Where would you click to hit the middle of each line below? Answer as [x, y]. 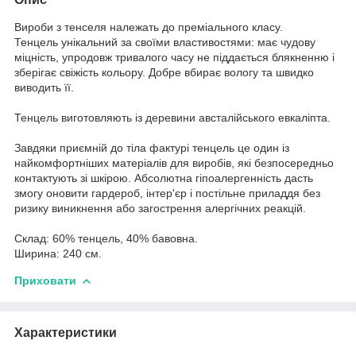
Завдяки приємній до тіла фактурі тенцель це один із [152, 147]
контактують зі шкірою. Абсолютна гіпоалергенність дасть [164, 178]
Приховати [45, 280]
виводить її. [44, 87]
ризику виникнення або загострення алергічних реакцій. [160, 208]
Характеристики [66, 332]
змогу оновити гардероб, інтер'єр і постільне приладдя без [167, 193]
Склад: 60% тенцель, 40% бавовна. [106, 238]
